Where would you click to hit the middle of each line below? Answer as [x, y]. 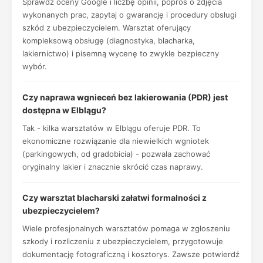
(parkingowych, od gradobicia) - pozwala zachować [116, 154]
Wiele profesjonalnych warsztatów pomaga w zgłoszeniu [126, 228]
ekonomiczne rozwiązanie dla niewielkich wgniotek [116, 141]
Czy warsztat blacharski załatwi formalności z [114, 198]
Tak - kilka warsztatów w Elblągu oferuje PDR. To [112, 128]
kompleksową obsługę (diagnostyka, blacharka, [109, 41]
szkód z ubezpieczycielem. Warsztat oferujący [107, 28]
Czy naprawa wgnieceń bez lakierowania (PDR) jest [125, 97]
